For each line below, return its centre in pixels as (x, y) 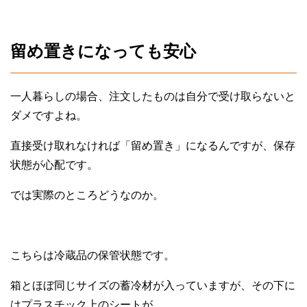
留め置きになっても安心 (103, 51)
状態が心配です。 (54, 165)
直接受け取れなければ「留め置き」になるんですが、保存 (153, 146)
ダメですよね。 (49, 116)
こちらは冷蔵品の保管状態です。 (93, 256)
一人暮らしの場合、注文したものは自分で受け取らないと (153, 97)
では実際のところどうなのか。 (87, 195)
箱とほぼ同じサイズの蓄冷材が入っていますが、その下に (153, 286)
